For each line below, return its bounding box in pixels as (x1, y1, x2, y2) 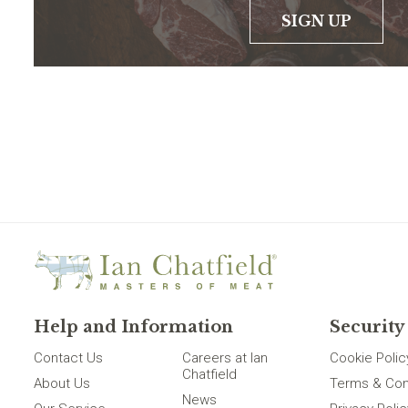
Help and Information (34, 317, 233, 337)
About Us (34, 375, 90, 392)
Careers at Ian (181, 350, 268, 366)
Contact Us (34, 350, 103, 366)
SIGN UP (280, 12, 352, 30)
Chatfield (181, 366, 237, 382)
